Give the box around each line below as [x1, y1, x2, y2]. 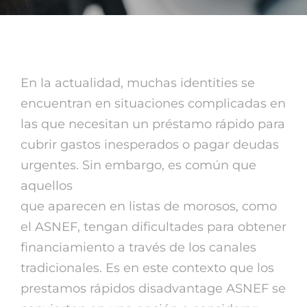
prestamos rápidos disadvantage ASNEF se [21, 281, 286, 296]
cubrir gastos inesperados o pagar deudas [21, 137, 279, 152]
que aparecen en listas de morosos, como [21, 199, 277, 214]
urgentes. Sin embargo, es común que [21, 158, 256, 173]
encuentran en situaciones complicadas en [21, 96, 286, 111]
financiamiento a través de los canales [21, 240, 256, 255]
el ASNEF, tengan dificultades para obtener [21, 219, 286, 234]
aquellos [21, 178, 76, 193]
